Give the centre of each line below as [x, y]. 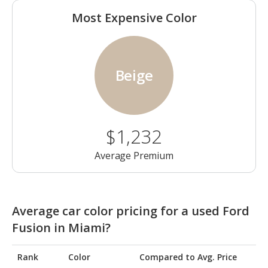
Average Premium [134, 156]
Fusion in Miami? [61, 228]
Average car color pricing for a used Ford [131, 211]
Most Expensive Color [134, 18]
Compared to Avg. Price [188, 257]
